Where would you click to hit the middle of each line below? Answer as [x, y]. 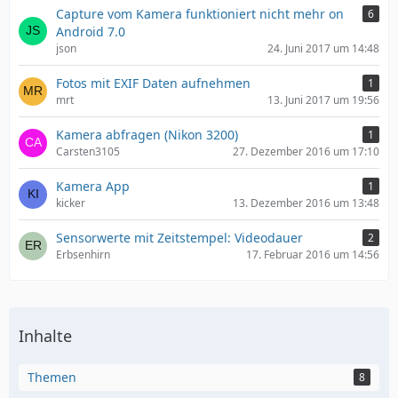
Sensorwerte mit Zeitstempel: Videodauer [179, 238]
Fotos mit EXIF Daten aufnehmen [153, 83]
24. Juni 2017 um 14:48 [323, 48]
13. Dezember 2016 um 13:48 [306, 203]
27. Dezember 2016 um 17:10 [306, 151]
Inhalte [45, 336]
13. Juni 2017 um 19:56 [323, 100]
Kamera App [93, 186]
